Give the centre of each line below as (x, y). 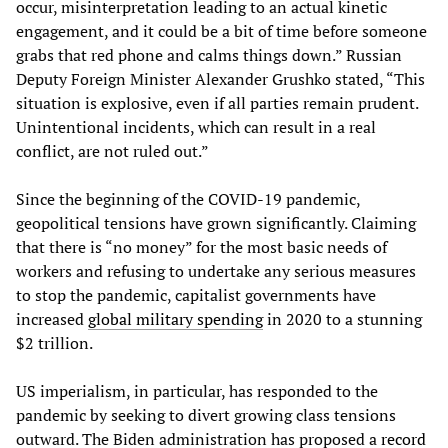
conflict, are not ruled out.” (112, 150)
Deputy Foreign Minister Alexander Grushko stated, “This (220, 78)
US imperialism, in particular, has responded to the (197, 390)
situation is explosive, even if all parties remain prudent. (217, 102)
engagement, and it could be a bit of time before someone (221, 30)
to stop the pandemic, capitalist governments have (196, 294)
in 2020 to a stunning (342, 318)
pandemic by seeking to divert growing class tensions (206, 414)
